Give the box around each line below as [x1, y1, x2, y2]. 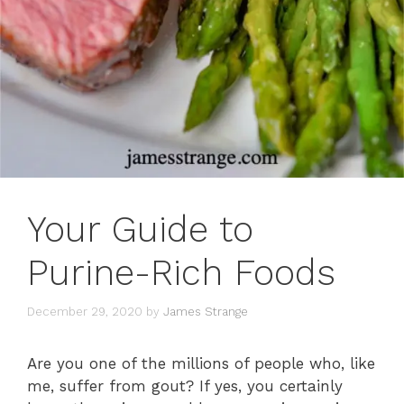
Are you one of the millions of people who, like [27, 353, 375, 372]
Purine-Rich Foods [27, 252, 335, 295]
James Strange [163, 304, 248, 318]
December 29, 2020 [27, 304, 142, 318]
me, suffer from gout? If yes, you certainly [27, 376, 343, 395]
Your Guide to [27, 208, 253, 252]
